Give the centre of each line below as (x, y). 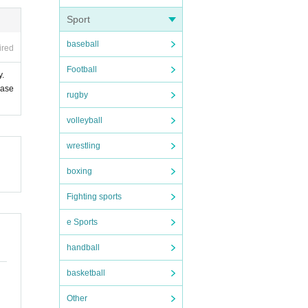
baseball (83, 44)
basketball (86, 273)
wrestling (84, 146)
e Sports (82, 222)
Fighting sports (94, 197)
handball (83, 247)
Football (82, 69)
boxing (79, 171)
